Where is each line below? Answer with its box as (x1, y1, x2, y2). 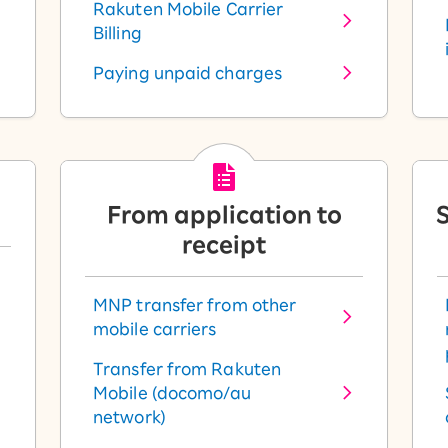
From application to (106, 204, 342, 226)
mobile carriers (93, 321, 217, 337)
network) (93, 409, 166, 425)
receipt (182, 234, 266, 256)
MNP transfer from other (93, 297, 297, 313)
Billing (93, 25, 142, 41)
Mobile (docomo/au (93, 385, 251, 401)
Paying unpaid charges (93, 65, 283, 81)
